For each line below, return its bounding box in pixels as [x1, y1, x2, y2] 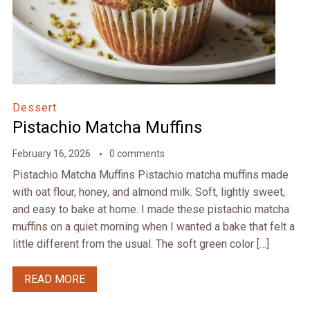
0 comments [109, 148, 165, 160]
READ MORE [24, 273, 85, 286]
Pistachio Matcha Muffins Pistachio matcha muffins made [12, 168, 289, 182]
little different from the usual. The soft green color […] [12, 237, 269, 251]
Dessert [12, 101, 57, 115]
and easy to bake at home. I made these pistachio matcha [12, 203, 289, 217]
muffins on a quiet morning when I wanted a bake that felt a [12, 220, 295, 234]
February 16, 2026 [12, 148, 91, 160]
